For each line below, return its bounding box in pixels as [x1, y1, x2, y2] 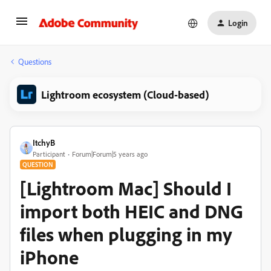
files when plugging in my [20, 222, 232, 246]
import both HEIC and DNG [20, 199, 243, 223]
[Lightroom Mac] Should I [20, 176, 232, 200]
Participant [33, 149, 65, 158]
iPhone [20, 245, 79, 269]
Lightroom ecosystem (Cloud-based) [41, 88, 209, 101]
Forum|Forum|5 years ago [72, 149, 148, 158]
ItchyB [33, 137, 55, 148]
